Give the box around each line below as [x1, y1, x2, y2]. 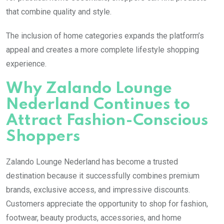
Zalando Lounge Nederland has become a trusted [6, 156, 178, 166]
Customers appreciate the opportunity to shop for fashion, [6, 198, 208, 208]
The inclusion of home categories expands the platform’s [6, 30, 204, 40]
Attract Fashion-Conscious [6, 112, 208, 128]
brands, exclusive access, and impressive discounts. [6, 184, 190, 194]
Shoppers [6, 128, 80, 144]
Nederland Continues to [6, 96, 190, 112]
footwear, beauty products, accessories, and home [6, 212, 181, 222]
